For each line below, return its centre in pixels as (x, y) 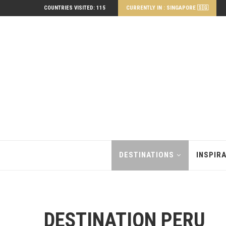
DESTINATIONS (146, 155)
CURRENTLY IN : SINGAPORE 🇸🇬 (167, 8)
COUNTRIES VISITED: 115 (75, 8)
